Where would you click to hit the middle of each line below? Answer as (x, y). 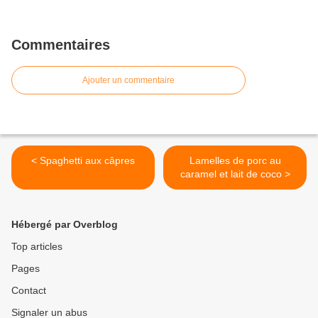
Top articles (37, 247)
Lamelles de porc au (235, 161)
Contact (29, 291)
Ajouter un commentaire (128, 81)
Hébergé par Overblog (65, 225)
